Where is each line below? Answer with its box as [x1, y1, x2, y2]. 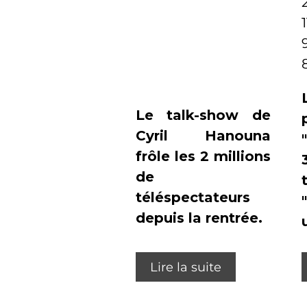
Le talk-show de [136, 107, 271, 124]
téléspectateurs [136, 189, 250, 206]
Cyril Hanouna [136, 127, 271, 145]
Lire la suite [150, 260, 221, 274]
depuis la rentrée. [136, 210, 262, 227]
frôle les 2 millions [136, 148, 271, 165]
